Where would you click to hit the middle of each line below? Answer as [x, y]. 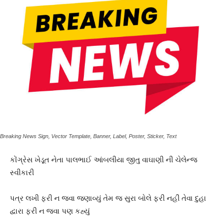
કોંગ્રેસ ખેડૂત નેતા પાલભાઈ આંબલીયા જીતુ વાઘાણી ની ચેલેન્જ [104, 160]
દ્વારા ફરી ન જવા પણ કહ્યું [50, 211]
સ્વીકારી [22, 173]
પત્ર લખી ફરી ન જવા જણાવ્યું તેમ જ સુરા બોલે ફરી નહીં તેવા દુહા [108, 198]
